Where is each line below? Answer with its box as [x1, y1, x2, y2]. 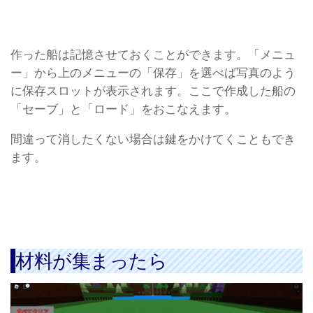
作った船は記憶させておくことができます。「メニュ [10, 48, 296, 63]
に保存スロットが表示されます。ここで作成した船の [10, 84, 296, 99]
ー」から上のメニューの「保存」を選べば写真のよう [10, 66, 296, 81]
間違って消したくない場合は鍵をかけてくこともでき [10, 131, 296, 147]
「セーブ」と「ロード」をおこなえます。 [10, 102, 236, 117]
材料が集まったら [15, 248, 167, 272]
